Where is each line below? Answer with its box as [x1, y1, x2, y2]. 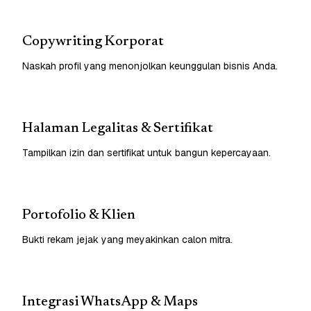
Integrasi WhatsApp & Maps [22, 294, 198, 309]
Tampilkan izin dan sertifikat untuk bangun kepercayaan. [22, 146, 271, 159]
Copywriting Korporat [22, 34, 164, 49]
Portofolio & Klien [22, 208, 135, 222]
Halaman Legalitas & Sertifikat [22, 121, 213, 135]
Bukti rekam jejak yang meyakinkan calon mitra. [22, 233, 233, 246]
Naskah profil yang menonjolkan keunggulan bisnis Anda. [22, 59, 278, 72]
